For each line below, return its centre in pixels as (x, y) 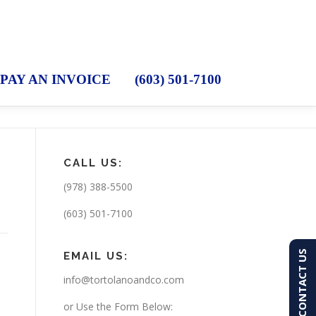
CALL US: (93, 163)
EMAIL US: (96, 256)
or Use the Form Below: (118, 306)
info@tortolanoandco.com (124, 280)
